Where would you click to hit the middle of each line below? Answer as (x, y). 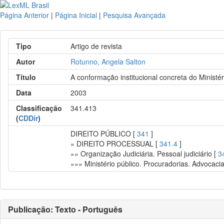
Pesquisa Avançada (134, 15)
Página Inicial (76, 15)
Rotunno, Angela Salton (108, 61)
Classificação (39, 108)
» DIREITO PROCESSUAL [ (115, 143)
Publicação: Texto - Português (65, 209)
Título (26, 77)
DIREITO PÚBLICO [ (104, 133)
